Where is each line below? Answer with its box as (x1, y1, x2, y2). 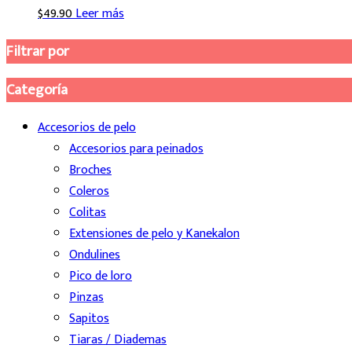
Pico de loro (69, 266, 132, 288)
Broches (69, 159, 112, 181)
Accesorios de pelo (38, 117, 136, 139)
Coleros (69, 181, 109, 203)
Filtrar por (6, 38, 69, 64)
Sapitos (69, 308, 109, 330)
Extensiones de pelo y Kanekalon (69, 223, 240, 245)
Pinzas (69, 287, 104, 309)
